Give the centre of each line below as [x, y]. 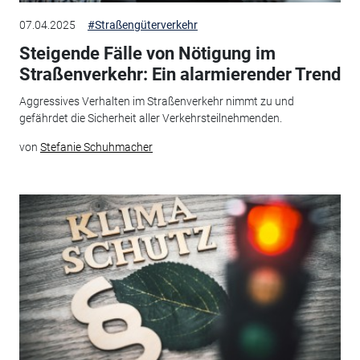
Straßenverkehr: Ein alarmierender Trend [180, 74]
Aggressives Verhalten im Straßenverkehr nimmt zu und [156, 102]
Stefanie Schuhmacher [96, 147]
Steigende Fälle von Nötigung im [147, 53]
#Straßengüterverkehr [142, 25]
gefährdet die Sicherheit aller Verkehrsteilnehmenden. [150, 119]
